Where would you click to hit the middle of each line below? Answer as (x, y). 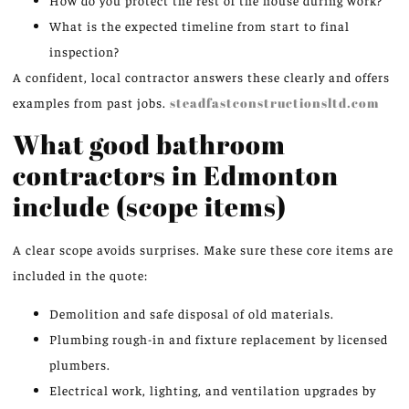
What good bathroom (149, 143)
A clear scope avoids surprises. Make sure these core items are (203, 249)
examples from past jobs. (91, 102)
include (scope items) (150, 205)
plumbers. (80, 365)
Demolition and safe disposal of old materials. (192, 314)
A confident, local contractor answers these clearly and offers (201, 76)
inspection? (84, 51)
